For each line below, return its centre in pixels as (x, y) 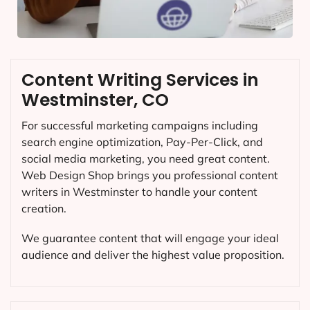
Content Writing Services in (140, 80)
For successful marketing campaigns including (140, 125)
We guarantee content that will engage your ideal (150, 238)
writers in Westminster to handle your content (139, 191)
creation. (44, 208)
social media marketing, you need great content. (146, 158)
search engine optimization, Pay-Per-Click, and (142, 142)
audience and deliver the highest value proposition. (153, 254)
